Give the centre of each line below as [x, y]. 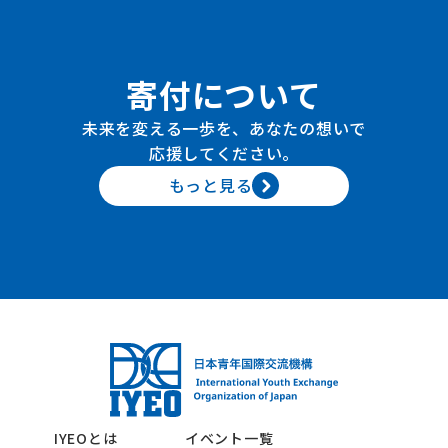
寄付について [224, 93]
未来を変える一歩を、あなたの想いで [224, 127]
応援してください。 [224, 152]
